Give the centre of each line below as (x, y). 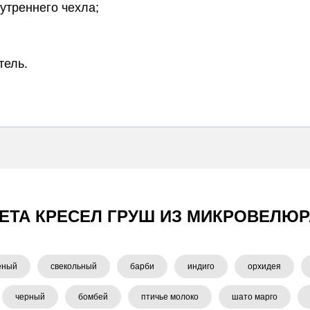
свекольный (73, 266)
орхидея (264, 266)
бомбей (93, 297)
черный (30, 297)
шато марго (254, 297)
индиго (201, 266)
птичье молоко (170, 297)
